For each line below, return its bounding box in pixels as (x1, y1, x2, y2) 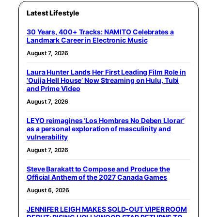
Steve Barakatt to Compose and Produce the (27, 164, 170, 173)
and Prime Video (27, 84, 80, 93)
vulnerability (27, 132, 68, 141)
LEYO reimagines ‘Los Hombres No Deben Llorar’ (27, 116, 185, 124)
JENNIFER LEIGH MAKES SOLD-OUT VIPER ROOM (27, 204, 187, 213)
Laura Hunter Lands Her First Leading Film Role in (27, 67, 186, 76)
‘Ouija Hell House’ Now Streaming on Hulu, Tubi (27, 76, 179, 84)
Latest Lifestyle (27, 8, 79, 17)
